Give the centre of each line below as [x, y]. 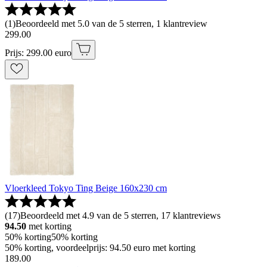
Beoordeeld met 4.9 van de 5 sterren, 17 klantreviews [120, 215]
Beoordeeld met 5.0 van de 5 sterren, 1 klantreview [111, 23]
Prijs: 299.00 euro [38, 52]
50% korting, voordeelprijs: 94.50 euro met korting [100, 247]
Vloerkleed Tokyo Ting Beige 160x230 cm [86, 188]
